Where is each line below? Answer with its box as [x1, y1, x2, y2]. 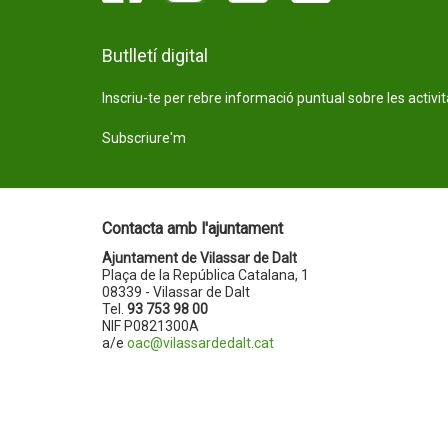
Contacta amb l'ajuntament [102, 219, 283, 238]
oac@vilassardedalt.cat [127, 335, 274, 351]
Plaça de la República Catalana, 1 [102, 267, 309, 283]
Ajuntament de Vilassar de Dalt [102, 250, 297, 266]
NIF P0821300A [102, 318, 199, 334]
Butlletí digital [102, 45, 208, 66]
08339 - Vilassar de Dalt [102, 284, 250, 300]
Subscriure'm [102, 130, 186, 146]
